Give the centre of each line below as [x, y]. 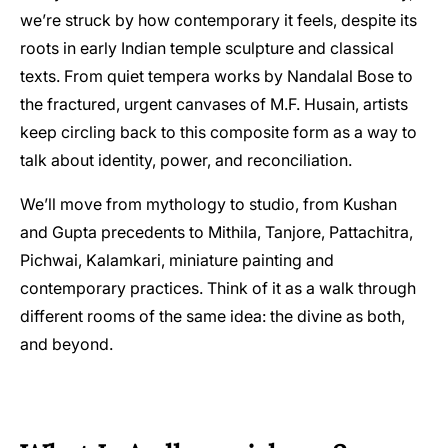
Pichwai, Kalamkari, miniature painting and [177, 260]
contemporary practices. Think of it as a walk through [218, 288]
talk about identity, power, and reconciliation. [186, 160]
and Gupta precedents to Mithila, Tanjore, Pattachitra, [216, 232]
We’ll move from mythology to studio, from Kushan [208, 204]
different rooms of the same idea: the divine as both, [212, 316]
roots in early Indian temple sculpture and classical [207, 48]
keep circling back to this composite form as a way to [218, 132]
